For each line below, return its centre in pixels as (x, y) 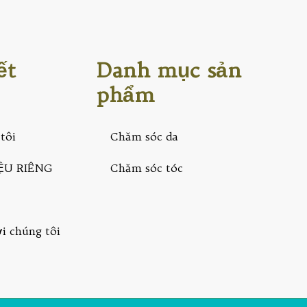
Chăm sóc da (144, 136)
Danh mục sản (169, 70)
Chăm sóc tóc (146, 168)
